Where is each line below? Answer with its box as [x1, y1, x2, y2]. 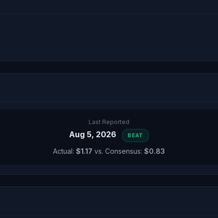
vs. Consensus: [92, 147, 144, 155]
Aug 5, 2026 [69, 129, 119, 139]
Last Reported [89, 118, 129, 126]
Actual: [53, 147, 76, 155]
